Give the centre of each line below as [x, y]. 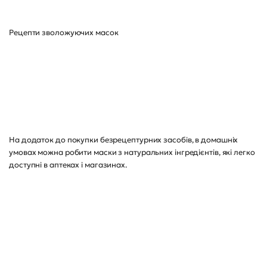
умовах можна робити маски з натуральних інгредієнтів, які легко [132, 152]
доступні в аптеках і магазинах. [69, 165]
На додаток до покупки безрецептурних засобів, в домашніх [124, 140]
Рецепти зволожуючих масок [64, 32]
